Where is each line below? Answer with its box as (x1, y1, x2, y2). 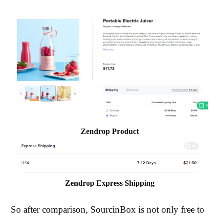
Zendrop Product (80, 127, 139, 136)
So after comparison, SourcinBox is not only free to (11, 204, 205, 215)
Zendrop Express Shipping (65, 179, 154, 188)
